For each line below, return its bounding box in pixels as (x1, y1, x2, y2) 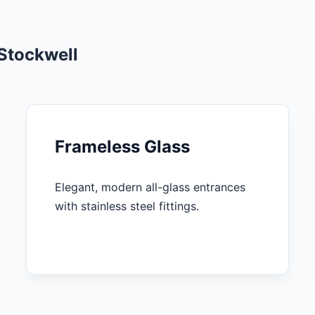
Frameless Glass (55, 136, 191, 157)
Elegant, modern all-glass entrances (55, 179, 246, 194)
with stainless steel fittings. (55, 198, 200, 213)
